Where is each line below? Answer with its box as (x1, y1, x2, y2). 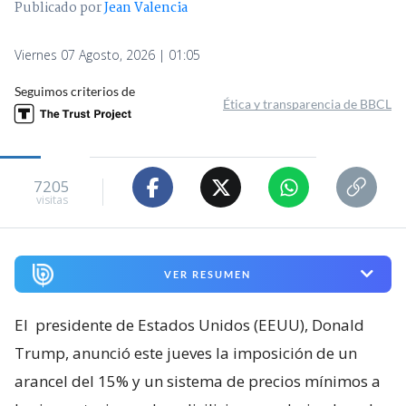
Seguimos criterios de (14, 83, 135, 100)
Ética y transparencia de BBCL (223, 96, 391, 112)
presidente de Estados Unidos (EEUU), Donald (35, 314, 364, 335)
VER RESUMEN (163, 267, 251, 280)
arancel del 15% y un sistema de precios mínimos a (14, 370, 381, 391)
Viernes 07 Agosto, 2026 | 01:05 (14, 46, 200, 64)
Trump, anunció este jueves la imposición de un (14, 342, 357, 363)
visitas (35, 191, 68, 208)
